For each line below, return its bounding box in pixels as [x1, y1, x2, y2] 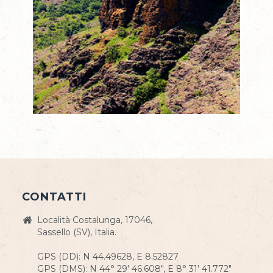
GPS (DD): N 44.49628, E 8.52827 [37, 251, 179, 262]
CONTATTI [21, 190, 87, 204]
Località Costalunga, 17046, [37, 214, 152, 225]
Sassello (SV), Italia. [37, 227, 116, 238]
